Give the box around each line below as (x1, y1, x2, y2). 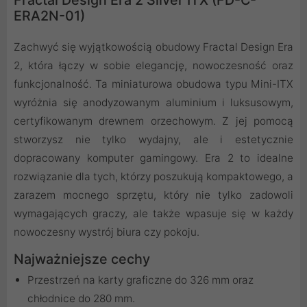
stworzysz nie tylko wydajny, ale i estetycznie (14, 132, 293, 146)
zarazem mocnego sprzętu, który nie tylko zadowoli (14, 188, 293, 201)
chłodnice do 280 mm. (27, 291, 135, 305)
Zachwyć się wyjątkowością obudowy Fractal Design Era (14, 40, 293, 53)
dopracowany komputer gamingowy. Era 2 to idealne (14, 151, 293, 164)
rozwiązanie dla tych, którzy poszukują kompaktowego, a (14, 169, 293, 183)
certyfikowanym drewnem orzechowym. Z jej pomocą (14, 114, 293, 127)
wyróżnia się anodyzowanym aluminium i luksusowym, (14, 95, 293, 109)
